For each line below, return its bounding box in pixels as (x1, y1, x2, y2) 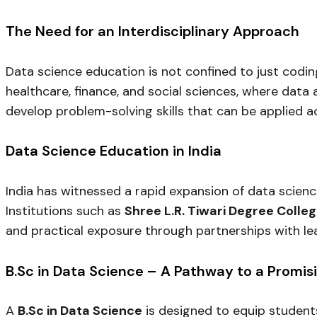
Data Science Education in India (6, 142, 221, 161)
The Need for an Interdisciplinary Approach (6, 22, 299, 41)
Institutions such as (6, 202, 125, 219)
